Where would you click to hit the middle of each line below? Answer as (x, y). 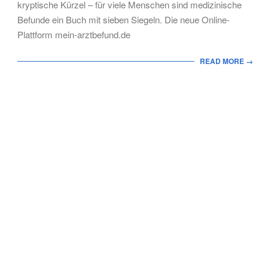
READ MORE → (226, 61)
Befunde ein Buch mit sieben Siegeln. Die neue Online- (124, 19)
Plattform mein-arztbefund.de (74, 34)
